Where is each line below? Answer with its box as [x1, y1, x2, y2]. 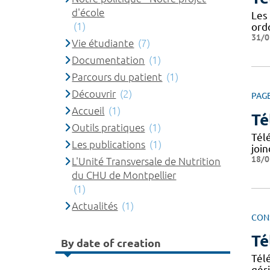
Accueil [72, 105, 105, 116]
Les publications [72, 139, 146, 150]
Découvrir [72, 88, 116, 99]
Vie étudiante [72, 37, 134, 49]
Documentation [72, 54, 145, 66]
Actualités [72, 200, 118, 212]
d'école [72, 7, 105, 18]
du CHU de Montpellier [72, 169, 177, 181]
